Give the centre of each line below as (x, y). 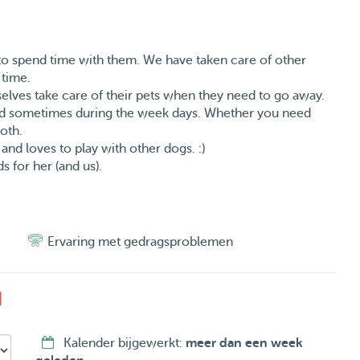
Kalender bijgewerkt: (125, 344)
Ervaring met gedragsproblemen (140, 242)
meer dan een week (244, 344)
